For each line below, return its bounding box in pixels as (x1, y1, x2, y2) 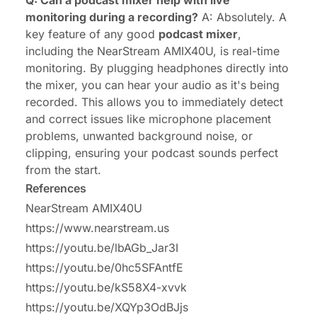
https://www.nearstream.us (25, 221, 169, 236)
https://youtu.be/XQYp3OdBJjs (25, 300, 188, 315)
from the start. (25, 163, 101, 178)
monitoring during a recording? (25, 10, 198, 25)
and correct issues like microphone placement (25, 112, 271, 127)
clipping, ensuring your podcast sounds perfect (25, 146, 278, 161)
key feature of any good (25, 27, 158, 42)
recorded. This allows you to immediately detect (25, 95, 283, 110)
